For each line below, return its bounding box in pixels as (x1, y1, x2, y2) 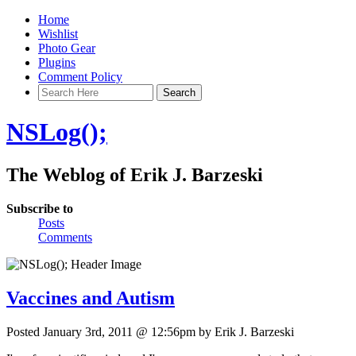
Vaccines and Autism (6, 287, 175, 308)
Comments (38, 230, 92, 244)
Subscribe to (6, 201, 73, 215)
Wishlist (38, 27, 78, 41)
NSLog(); (6, 118, 107, 147)
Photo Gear (38, 41, 95, 55)
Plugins (38, 56, 75, 69)
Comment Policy (38, 70, 122, 83)
